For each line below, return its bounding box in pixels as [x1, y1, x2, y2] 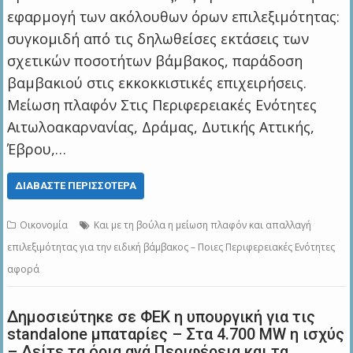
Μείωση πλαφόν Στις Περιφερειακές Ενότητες [7, 95, 318, 115]
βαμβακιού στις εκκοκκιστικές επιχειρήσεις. [7, 73, 307, 93]
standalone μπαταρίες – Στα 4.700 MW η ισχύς [7, 325, 345, 344]
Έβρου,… [7, 139, 67, 159]
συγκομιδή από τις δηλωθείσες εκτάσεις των [7, 29, 310, 49]
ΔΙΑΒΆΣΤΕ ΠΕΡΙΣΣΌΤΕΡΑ [15, 180, 137, 192]
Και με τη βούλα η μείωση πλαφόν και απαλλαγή [94, 218, 312, 232]
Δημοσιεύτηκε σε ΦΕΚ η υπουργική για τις [7, 307, 316, 327]
